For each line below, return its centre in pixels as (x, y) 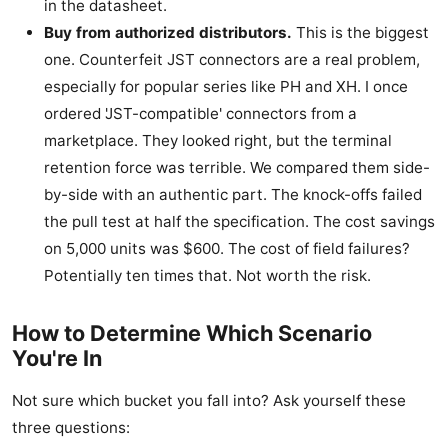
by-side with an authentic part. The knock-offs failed (233, 195)
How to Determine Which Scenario (192, 333)
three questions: (71, 428)
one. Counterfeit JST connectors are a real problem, (232, 60)
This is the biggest (360, 33)
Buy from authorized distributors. (168, 33)
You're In (57, 358)
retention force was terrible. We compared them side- (237, 168)
